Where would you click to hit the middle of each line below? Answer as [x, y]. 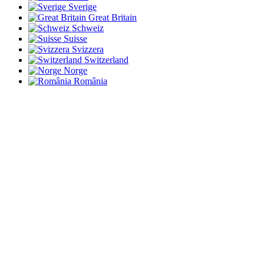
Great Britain [113, 18]
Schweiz [88, 28]
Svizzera [88, 49]
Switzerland [106, 60]
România [90, 81]
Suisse [75, 39]
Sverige [82, 7]
